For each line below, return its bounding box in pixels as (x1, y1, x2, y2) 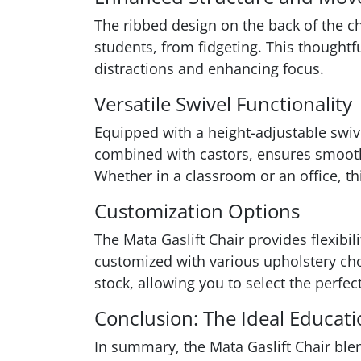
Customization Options (94, 197, 300, 224)
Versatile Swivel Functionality (94, 90, 352, 117)
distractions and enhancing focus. (94, 59, 324, 78)
